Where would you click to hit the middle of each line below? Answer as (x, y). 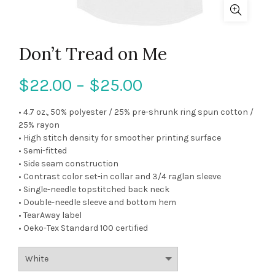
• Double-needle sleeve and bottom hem (97, 203)
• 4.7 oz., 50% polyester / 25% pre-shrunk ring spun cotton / (136, 112)
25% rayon (39, 125)
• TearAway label (50, 215)
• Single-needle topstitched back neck (94, 190)
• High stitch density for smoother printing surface (120, 138)
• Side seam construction (68, 164)
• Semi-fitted (43, 151)
